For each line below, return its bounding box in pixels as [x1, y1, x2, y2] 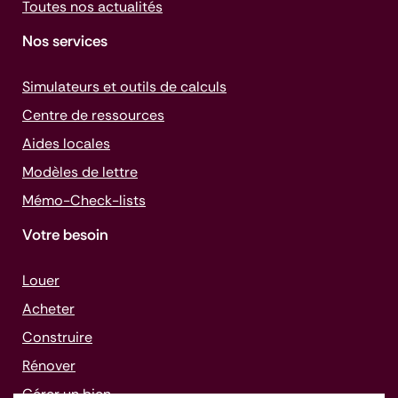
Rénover [22, 356, 76, 375]
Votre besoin [22, 225, 108, 244]
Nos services [22, 31, 107, 51]
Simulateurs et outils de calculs [22, 77, 227, 96]
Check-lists [70, 191, 146, 210]
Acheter [22, 299, 75, 318]
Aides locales [22, 134, 110, 153]
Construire [22, 328, 92, 346]
